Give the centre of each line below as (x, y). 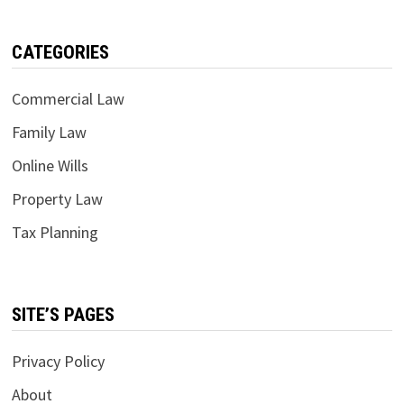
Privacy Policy (58, 361)
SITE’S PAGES (63, 314)
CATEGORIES (60, 52)
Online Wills (50, 165)
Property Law (57, 198)
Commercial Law (68, 98)
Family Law (49, 132)
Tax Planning (55, 232)
